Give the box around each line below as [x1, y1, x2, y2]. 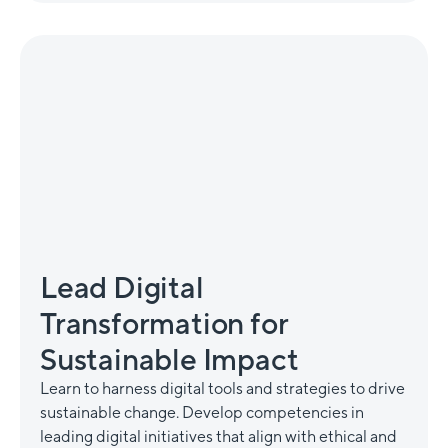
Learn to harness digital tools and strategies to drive [40, 378, 405, 398]
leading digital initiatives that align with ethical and [40, 426, 397, 446]
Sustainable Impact [40, 340, 299, 377]
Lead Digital [40, 268, 204, 305]
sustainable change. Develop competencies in [40, 402, 364, 422]
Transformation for [40, 304, 288, 341]
